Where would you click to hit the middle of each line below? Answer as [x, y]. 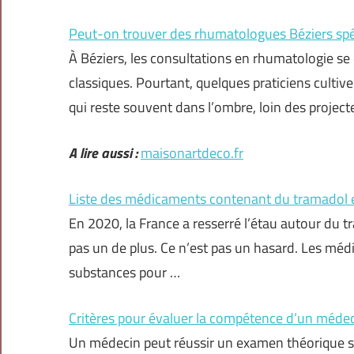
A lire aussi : [103, 153]
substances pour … [124, 273]
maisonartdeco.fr [192, 153]
